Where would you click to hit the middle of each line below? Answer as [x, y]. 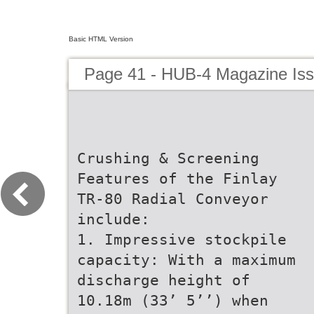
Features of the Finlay [177, 178]
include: [114, 219]
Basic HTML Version [101, 39]
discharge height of [164, 280]
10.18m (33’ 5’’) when [173, 300]
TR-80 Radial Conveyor [173, 199]
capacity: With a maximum [186, 260]
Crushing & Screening [168, 158]
